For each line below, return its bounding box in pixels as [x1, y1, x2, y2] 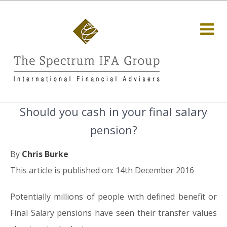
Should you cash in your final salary [20, 104, 207, 119]
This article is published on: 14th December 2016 [10, 165, 194, 176]
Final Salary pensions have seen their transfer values [10, 207, 217, 218]
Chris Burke [22, 148, 68, 160]
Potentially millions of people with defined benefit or [10, 191, 217, 202]
